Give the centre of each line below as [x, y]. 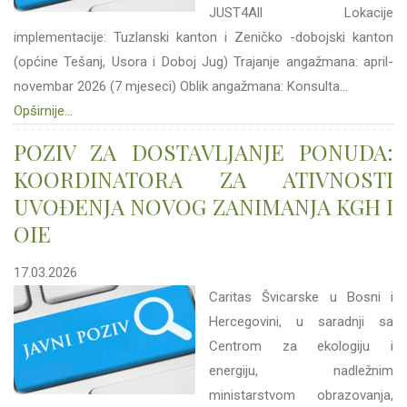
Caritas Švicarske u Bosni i [301, 297]
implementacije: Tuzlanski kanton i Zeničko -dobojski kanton [203, 37]
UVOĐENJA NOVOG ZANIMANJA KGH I [203, 206]
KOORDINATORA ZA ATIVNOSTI [203, 179]
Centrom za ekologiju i [301, 346]
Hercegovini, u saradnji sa [301, 322]
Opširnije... [43, 111]
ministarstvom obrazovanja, [301, 395]
